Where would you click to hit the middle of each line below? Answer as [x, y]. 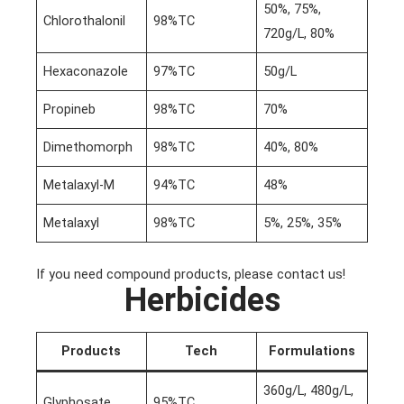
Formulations [312, 351]
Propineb [70, 110]
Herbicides [202, 301]
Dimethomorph [88, 147]
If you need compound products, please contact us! [190, 275]
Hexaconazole [86, 72]
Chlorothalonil [85, 21]
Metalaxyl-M [79, 185]
